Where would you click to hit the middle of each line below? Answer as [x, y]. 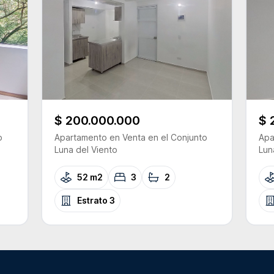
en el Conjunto [177, 137]
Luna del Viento [86, 150]
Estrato [93, 200]
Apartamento [80, 137]
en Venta [126, 137]
